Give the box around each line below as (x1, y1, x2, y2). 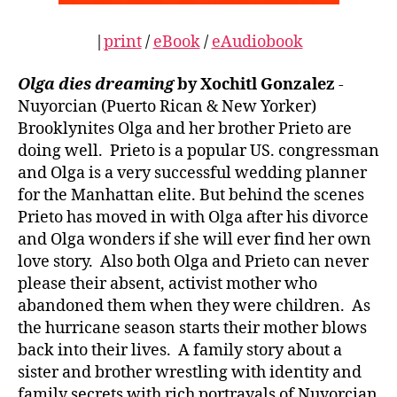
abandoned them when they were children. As (18, 295, 370, 316)
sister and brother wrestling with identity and (18, 362, 362, 383)
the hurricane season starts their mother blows (18, 317, 367, 339)
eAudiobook (211, 32, 303, 52)
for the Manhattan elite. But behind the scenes (18, 184, 364, 206)
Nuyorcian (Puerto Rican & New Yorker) (18, 96, 316, 117)
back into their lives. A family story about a (18, 339, 342, 361)
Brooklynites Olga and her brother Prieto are (18, 118, 352, 139)
